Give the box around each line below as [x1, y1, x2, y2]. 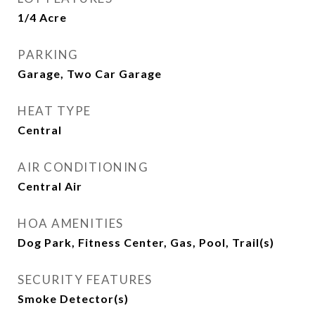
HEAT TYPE [18, 103, 91, 118]
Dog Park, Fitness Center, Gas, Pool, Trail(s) [18, 236, 274, 249]
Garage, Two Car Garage [18, 67, 162, 80]
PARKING [18, 47, 79, 62]
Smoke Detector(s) [18, 292, 129, 305]
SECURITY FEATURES [18, 272, 153, 287]
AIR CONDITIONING [18, 160, 148, 174]
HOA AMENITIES [18, 216, 124, 231]
